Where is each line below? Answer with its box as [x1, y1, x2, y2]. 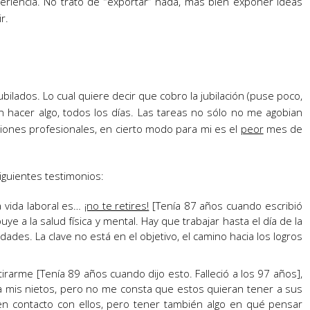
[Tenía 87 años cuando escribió [149, 199, 302, 212]
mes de [263, 122, 303, 136]
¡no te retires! [84, 199, 149, 212]
